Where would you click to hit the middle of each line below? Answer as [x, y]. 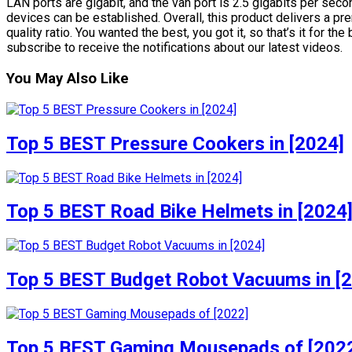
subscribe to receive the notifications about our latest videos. [174, 48]
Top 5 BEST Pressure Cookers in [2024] [175, 143]
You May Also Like [68, 79]
